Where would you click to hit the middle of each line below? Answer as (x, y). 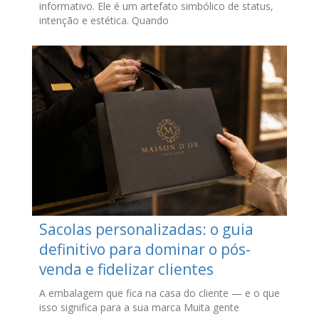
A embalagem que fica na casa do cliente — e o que (159, 293)
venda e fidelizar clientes (126, 269)
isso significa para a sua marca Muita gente (139, 307)
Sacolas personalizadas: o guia (146, 229)
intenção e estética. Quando (104, 20)
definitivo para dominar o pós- (145, 249)
